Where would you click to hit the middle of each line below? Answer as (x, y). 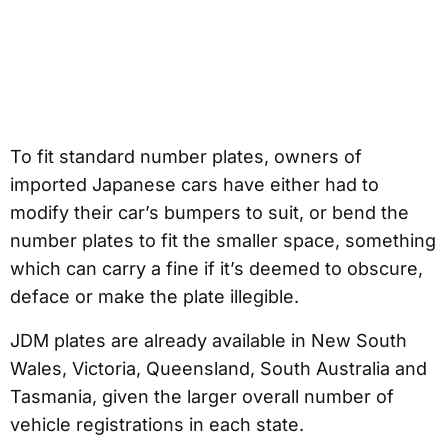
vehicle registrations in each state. (157, 425)
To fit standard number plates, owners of (186, 157)
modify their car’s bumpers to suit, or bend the (209, 213)
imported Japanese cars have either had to (194, 185)
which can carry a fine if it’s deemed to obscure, (216, 269)
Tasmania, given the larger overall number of (202, 397)
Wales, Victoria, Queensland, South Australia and (218, 369)
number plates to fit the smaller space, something (223, 241)
